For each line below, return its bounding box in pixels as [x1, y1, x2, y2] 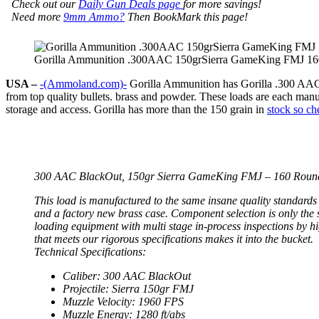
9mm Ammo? [63, 10, 125, 23]
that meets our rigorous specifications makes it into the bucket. [34, 232, 313, 245]
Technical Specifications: [34, 245, 146, 258]
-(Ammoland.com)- [40, 77, 127, 90]
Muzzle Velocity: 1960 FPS [63, 295, 184, 308]
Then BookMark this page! [125, 10, 248, 23]
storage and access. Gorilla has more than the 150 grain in [6, 103, 267, 115]
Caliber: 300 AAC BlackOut [63, 269, 191, 282]
